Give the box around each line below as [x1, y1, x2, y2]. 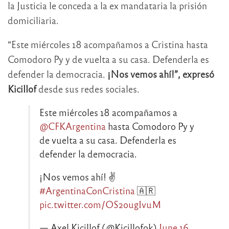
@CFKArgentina [39, 120, 106, 132]
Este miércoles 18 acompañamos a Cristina [11, 38, 186, 50]
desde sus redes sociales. [36, 82, 140, 95]
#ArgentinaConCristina [39, 184, 135, 196]
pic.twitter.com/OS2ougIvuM [39, 198, 162, 210]
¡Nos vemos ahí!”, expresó [105, 67, 214, 80]
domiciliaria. [8, 14, 59, 26]
